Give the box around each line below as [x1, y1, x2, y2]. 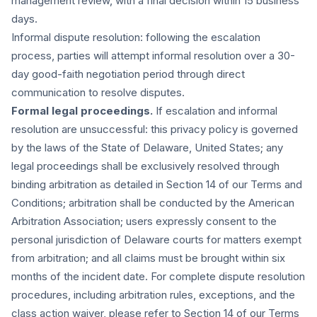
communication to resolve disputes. [11, 86, 185, 99]
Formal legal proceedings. [11, 104, 153, 117]
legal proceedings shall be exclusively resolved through [11, 159, 279, 173]
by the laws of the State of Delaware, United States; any [11, 141, 283, 154]
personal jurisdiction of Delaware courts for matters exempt [11, 233, 301, 246]
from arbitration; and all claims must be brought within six [11, 251, 285, 265]
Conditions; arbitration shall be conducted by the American [11, 196, 294, 209]
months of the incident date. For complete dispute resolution [11, 270, 305, 283]
